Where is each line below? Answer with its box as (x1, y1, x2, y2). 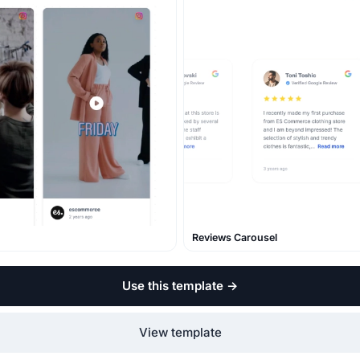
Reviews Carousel (192, 231, 277, 244)
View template (138, 324, 222, 340)
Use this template (122, 277, 223, 293)
